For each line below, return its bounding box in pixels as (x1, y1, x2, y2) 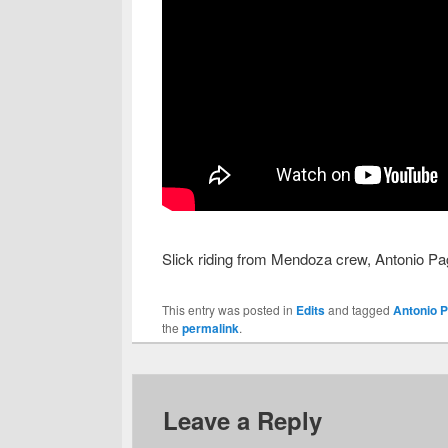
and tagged (325, 301, 393, 318)
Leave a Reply (163, 403, 322, 437)
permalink (182, 319, 239, 337)
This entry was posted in (162, 301, 296, 318)
